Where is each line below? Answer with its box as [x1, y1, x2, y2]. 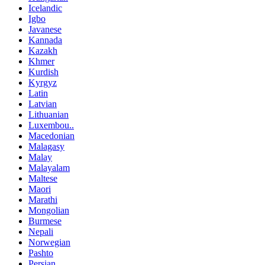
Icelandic [28, 3, 62, 14]
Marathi [28, 195, 57, 205]
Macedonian [28, 131, 75, 141]
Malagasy [28, 141, 64, 152]
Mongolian [28, 205, 69, 216]
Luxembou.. [28, 120, 74, 131]
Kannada [28, 35, 62, 46]
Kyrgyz [28, 77, 57, 88]
